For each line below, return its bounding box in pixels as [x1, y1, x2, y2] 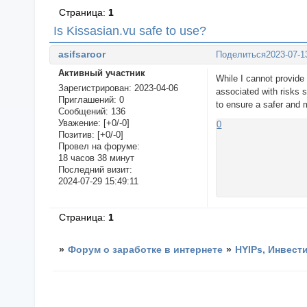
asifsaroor [58, 48, 106, 60]
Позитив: [58, 130, 95, 140]
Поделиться [216, 49, 267, 60]
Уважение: [58, 118, 101, 129]
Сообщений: [58, 106, 108, 117]
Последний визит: [58, 164, 132, 175]
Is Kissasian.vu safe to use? [53, 24, 206, 38]
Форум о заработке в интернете [68, 244, 223, 256]
